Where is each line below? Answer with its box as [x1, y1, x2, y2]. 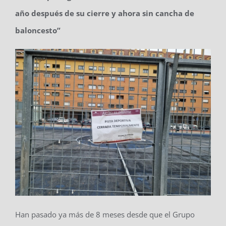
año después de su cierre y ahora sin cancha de [15, 8, 194, 18]
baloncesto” [15, 25, 61, 35]
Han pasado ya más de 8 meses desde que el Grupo [15, 209, 195, 219]
